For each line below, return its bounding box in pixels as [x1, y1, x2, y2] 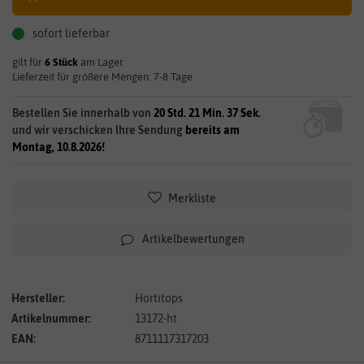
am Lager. [78, 55, 125, 68]
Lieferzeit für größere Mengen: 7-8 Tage [12, 70, 193, 83]
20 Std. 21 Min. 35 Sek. [154, 106, 261, 119]
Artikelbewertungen [142, 232, 245, 245]
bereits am [185, 123, 240, 136]
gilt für [12, 55, 45, 68]
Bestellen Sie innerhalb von [12, 106, 154, 119]
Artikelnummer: [11, 311, 91, 325]
